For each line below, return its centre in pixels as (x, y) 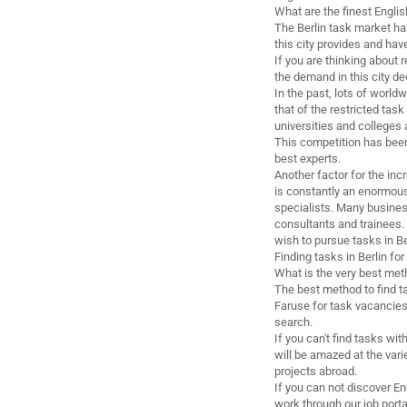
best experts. (308, 159)
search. (293, 323)
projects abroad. (316, 372)
